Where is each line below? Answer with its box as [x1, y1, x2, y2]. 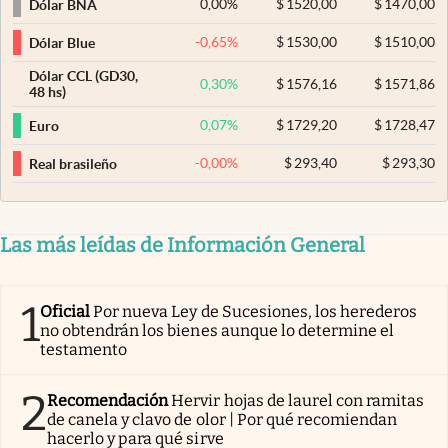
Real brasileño [29, 155, 117, 172]
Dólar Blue [29, 34, 95, 51]
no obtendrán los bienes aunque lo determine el [40, 321, 395, 341]
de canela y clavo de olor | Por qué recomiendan [47, 410, 398, 430]
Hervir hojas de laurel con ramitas [171, 391, 425, 411]
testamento [40, 340, 128, 360]
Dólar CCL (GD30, [29, 68, 138, 85]
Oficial [40, 302, 91, 322]
